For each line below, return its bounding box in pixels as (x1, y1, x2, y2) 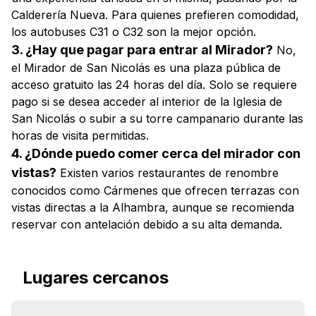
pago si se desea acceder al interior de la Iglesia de (11, 95, 282, 109)
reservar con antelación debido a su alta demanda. (11, 217, 282, 231)
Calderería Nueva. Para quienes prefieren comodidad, (11, 8, 299, 22)
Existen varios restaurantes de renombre (56, 166, 279, 180)
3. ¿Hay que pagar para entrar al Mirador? (11, 42, 273, 57)
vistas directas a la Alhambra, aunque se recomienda (11, 200, 294, 214)
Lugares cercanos (23, 267, 169, 288)
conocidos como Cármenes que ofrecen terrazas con (11, 183, 299, 197)
